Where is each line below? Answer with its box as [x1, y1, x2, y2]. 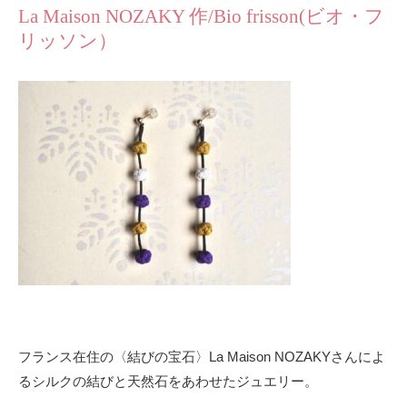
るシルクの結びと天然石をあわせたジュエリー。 [18, 372, 318, 389]
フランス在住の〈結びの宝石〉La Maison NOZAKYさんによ [18, 348, 385, 364]
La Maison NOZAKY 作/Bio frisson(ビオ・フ [18, 5, 384, 27]
